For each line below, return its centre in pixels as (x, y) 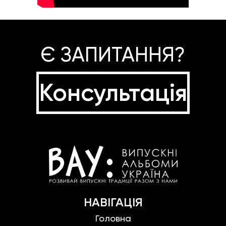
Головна (113, 218)
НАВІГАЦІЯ (113, 202)
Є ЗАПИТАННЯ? (113, 54)
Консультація (113, 92)
